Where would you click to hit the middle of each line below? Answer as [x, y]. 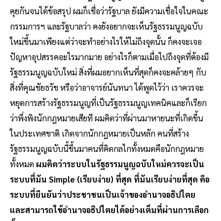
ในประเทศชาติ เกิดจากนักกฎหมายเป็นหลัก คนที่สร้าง [99, 133]
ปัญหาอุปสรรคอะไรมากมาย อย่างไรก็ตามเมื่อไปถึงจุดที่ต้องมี [109, 57]
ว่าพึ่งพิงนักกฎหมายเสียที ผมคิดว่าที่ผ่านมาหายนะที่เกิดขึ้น [107, 118]
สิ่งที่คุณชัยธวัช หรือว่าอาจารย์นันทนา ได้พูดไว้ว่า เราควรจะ [107, 88]
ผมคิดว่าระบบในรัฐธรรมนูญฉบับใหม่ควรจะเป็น [120, 164]
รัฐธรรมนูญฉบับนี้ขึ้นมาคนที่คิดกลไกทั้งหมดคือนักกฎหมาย [107, 149]
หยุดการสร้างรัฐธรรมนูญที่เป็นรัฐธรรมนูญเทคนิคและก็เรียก [108, 103]
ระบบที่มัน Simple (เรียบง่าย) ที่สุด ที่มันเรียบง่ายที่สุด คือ [110, 179]
